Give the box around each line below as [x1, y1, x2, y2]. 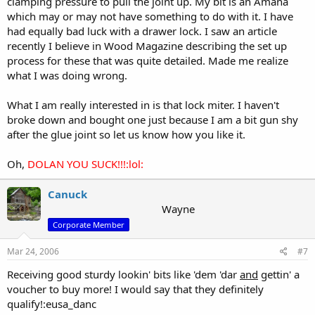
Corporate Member [53, 219, 124, 230]
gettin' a [258, 267, 300, 281]
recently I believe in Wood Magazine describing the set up [7, 39, 287, 53]
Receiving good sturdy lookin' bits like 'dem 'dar [7, 267, 240, 281]
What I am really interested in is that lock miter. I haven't [7, 98, 279, 112]
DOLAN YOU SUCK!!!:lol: [27, 157, 143, 171]
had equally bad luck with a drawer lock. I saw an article [7, 24, 277, 38]
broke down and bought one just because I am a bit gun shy [7, 112, 298, 127]
